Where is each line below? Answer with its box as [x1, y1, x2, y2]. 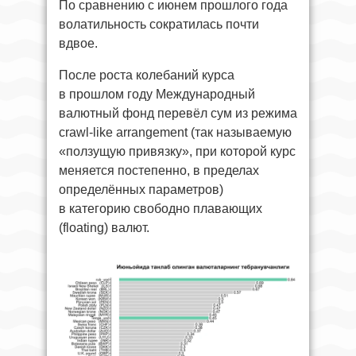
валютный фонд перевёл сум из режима [59, 106, 297, 120]
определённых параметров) [59, 182, 223, 196]
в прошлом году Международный [59, 87, 255, 101]
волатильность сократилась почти [59, 17, 259, 31]
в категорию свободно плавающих [59, 201, 262, 215]
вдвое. [59, 36, 98, 50]
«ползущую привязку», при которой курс [59, 144, 296, 158]
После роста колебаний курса [59, 68, 234, 82]
